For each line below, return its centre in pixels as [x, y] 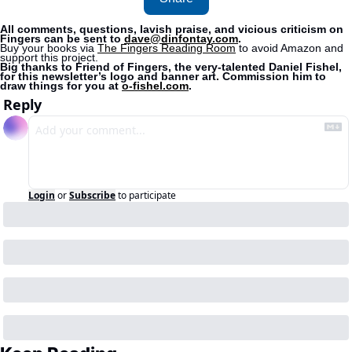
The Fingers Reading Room [167, 48]
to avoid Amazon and [290, 48]
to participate [147, 195]
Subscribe [92, 195]
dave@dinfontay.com [181, 38]
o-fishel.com [155, 86]
